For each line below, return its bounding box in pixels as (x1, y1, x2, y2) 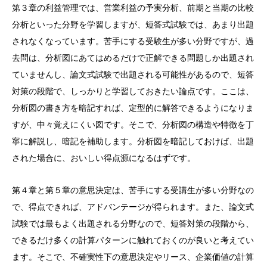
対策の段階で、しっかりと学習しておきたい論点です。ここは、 (12, 86, 254, 96)
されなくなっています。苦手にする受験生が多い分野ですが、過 (12, 36, 254, 46)
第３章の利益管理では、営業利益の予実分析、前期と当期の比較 (12, 3, 254, 13)
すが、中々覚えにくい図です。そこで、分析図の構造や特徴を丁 (12, 120, 254, 129)
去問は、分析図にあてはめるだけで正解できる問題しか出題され (12, 53, 254, 63)
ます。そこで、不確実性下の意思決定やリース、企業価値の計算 (12, 252, 254, 262)
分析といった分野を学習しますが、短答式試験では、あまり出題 (12, 20, 254, 29)
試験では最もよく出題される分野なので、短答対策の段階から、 (12, 219, 254, 228)
